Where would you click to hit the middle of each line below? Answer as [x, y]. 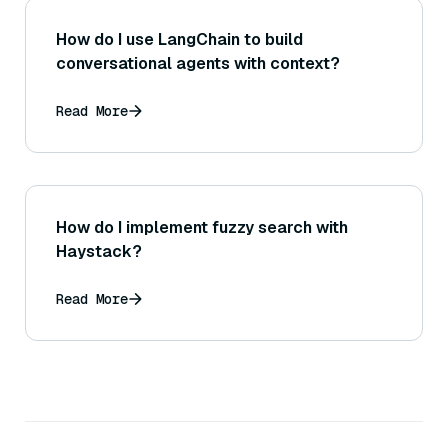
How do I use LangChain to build [179, 40]
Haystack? [99, 252]
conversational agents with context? [198, 64]
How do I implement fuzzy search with [202, 228]
